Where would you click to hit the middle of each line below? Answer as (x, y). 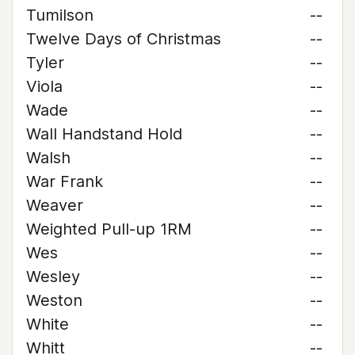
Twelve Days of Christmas (124, 39)
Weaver (55, 205)
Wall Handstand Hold (104, 134)
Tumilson (60, 15)
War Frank (65, 181)
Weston (54, 300)
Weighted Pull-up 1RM (109, 229)
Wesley (53, 277)
